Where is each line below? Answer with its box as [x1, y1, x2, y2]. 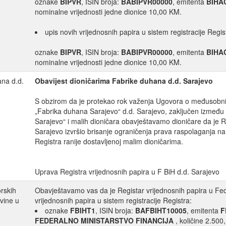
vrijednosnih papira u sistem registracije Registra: [35, 195, 192, 206]
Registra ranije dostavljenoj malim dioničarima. [35, 136, 183, 147]
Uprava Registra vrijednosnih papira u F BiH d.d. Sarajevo [35, 166, 219, 177]
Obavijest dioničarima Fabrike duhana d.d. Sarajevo [35, 76, 213, 86]
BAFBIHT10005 [135, 205, 187, 216]
